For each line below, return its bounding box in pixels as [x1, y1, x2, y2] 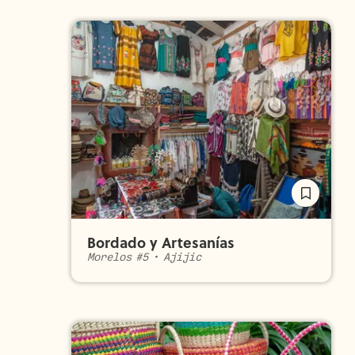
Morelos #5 [87, 251, 149, 263]
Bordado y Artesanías [87, 232, 235, 253]
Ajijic [162, 251, 201, 263]
